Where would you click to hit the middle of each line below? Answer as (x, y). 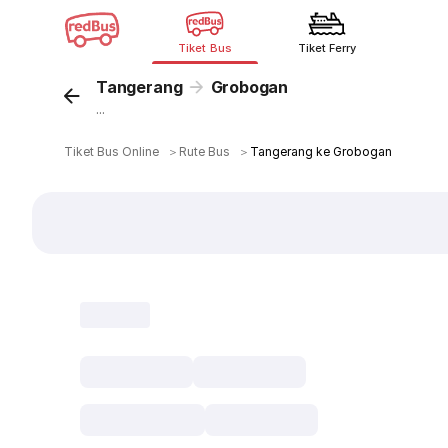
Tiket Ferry (327, 48)
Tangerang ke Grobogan (321, 151)
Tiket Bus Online (112, 151)
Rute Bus (205, 151)
